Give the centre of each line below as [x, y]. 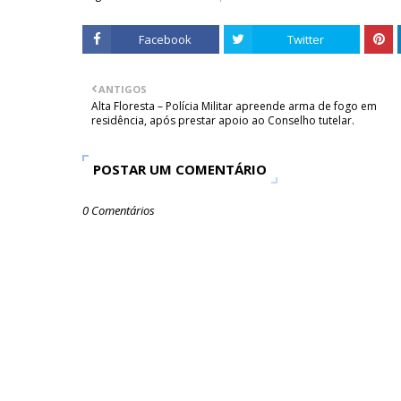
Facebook [165, 39]
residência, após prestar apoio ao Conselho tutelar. [223, 120]
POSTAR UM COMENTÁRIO [180, 169]
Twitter [306, 39]
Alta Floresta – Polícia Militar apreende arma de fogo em [234, 106]
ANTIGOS [123, 89]
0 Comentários [119, 210]
